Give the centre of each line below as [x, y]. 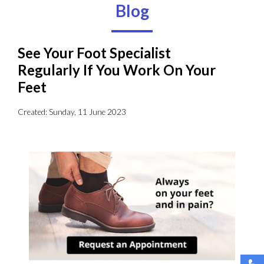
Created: [33, 112]
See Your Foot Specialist [94, 53]
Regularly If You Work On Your [117, 70]
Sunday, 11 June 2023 [88, 112]
